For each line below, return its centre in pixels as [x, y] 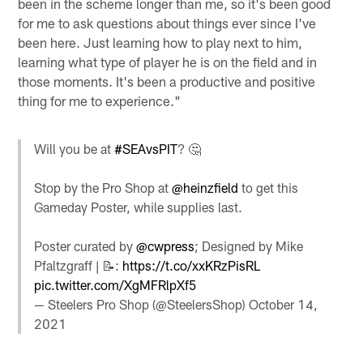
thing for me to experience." [100, 100]
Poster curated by [85, 246]
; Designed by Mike [249, 246]
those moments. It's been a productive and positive [167, 81]
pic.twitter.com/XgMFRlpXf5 [116, 285]
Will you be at [75, 149]
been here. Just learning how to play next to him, [160, 42]
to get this [269, 188]
